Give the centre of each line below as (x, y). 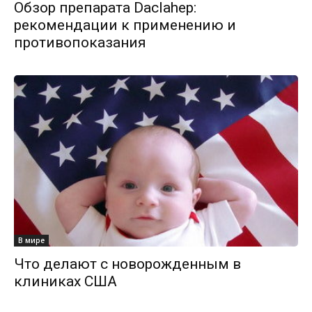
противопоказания (80, 42)
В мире (31, 240)
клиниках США (65, 281)
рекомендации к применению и (125, 25)
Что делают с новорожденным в (127, 264)
